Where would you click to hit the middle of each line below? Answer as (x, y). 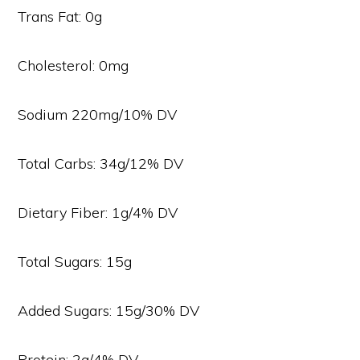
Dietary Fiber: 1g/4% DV (98, 213)
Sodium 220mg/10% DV (98, 115)
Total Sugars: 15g (75, 262)
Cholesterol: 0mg (74, 66)
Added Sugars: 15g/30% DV (109, 311)
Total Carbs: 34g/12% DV (101, 164)
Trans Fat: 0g (60, 17)
